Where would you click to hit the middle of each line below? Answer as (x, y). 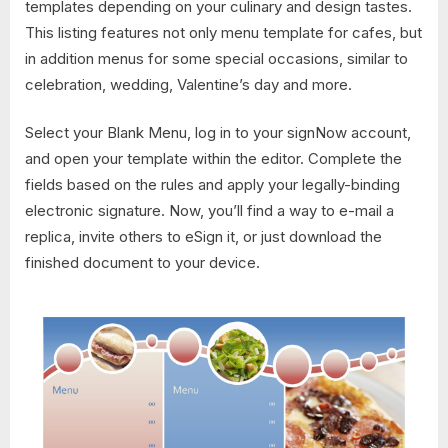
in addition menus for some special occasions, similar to (216, 58)
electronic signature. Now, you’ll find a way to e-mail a (209, 211)
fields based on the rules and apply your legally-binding (212, 185)
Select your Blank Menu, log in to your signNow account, (218, 133)
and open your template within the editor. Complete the (213, 159)
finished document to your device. (142, 263)
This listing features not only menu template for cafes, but (223, 32)
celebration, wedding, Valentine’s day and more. (188, 84)
